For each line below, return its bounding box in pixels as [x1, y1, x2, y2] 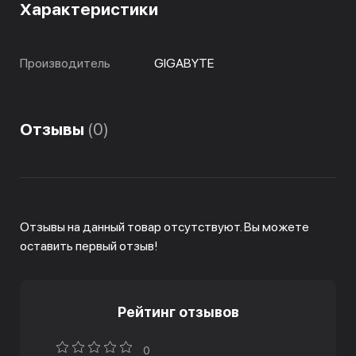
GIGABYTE [154, 56, 214, 71]
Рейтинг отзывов [117, 304, 239, 320]
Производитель [20, 56, 110, 71]
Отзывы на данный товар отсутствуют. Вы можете [20, 219, 309, 234]
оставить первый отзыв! [20, 238, 158, 253]
